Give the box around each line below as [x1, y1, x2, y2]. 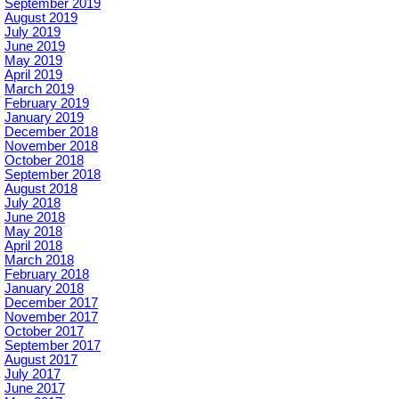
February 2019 [4, 96, 89, 110]
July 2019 [4, 25, 61, 39]
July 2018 [4, 196, 61, 210]
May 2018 [4, 224, 62, 239]
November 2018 [4, 139, 98, 153]
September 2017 [4, 338, 101, 353]
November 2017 [4, 310, 98, 324]
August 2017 [4, 353, 77, 367]
